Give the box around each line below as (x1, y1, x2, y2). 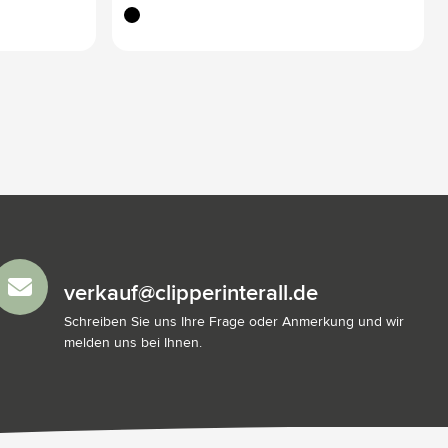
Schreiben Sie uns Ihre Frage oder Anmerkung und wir (64, 314, 404, 329)
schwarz (119, 5, 170, 20)
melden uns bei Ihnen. (64, 335, 202, 350)
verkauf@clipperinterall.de (64, 282, 318, 305)
